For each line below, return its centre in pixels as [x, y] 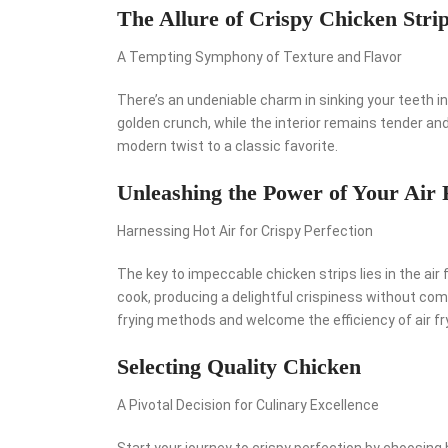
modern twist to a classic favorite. [227, 145]
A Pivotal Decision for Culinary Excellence [248, 404]
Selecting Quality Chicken [239, 366]
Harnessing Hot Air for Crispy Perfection [245, 230]
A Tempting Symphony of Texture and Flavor [259, 56]
